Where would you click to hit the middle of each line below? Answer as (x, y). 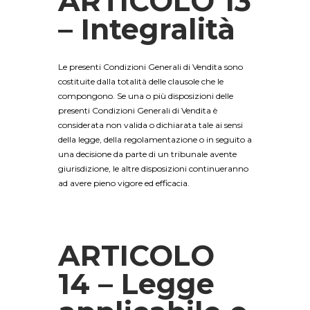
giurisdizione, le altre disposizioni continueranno (153, 168)
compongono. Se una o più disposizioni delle (146, 95)
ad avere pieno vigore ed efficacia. (124, 183)
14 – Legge (136, 283)
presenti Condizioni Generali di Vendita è (138, 110)
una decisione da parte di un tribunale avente (147, 154)
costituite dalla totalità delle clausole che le (141, 81)
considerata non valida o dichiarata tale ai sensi (151, 125)
